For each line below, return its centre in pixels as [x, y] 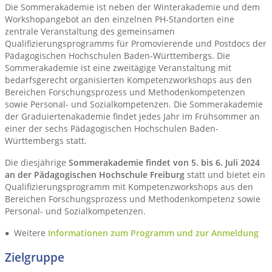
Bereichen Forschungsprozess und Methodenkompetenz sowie [133, 199]
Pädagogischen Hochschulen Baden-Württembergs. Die [117, 55]
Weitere [31, 233]
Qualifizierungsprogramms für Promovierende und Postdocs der [136, 43]
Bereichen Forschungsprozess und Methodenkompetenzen [125, 92]
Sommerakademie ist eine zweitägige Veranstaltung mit [118, 67]
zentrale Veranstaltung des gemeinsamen [90, 31]
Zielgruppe [35, 257]
